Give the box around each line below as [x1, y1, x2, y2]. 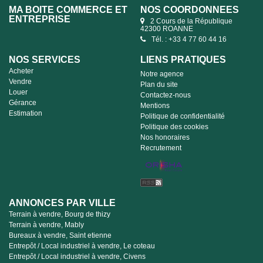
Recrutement [140, 144, 181, 152]
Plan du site [140, 80, 178, 89]
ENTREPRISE [9, 14, 70, 24]
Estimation [9, 109, 42, 117]
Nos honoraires [140, 133, 190, 141]
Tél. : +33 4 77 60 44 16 [151, 35, 227, 43]
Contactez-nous [140, 91, 191, 99]
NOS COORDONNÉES [140, 5, 239, 15]
